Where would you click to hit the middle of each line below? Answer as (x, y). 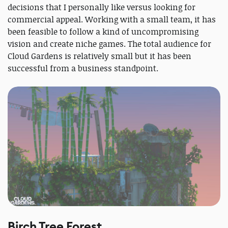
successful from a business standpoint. (84, 68)
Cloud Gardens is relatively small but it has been (99, 56)
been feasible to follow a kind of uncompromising (103, 31)
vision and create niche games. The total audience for (109, 44)
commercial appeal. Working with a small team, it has (112, 19)
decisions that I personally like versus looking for (102, 7)
